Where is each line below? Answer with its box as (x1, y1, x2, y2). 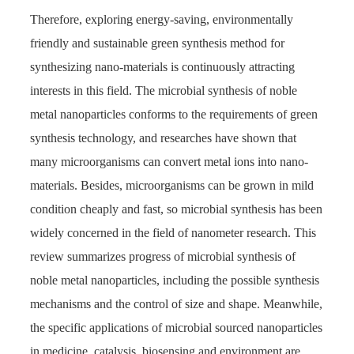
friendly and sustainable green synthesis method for (30, 36, 284, 51)
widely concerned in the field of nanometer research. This (30, 226, 316, 240)
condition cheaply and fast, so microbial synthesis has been (30, 202, 322, 217)
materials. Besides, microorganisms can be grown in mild (30, 179, 314, 193)
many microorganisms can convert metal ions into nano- (30, 155, 308, 169)
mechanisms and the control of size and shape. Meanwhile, (30, 297, 322, 311)
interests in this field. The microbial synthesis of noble (30, 84, 297, 98)
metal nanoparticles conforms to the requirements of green (30, 107, 318, 122)
